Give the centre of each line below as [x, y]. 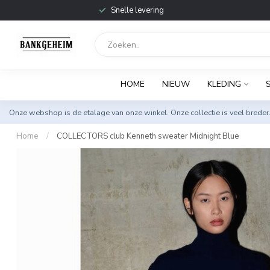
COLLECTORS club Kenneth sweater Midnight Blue [148, 136]
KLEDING [224, 84]
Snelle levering [137, 10]
